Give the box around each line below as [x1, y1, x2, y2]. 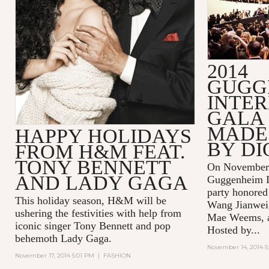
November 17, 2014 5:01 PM [14, 251, 94, 259]
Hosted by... [207, 223, 260, 236]
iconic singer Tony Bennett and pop [14, 219, 171, 232]
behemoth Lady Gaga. [14, 232, 118, 244]
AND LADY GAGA [14, 171, 188, 194]
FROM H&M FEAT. [14, 140, 186, 163]
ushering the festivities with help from [14, 207, 181, 219]
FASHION [103, 251, 131, 259]
